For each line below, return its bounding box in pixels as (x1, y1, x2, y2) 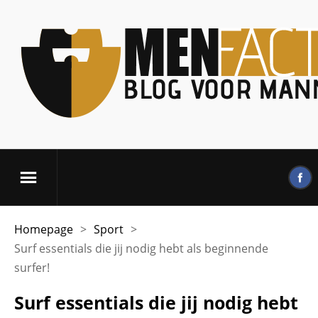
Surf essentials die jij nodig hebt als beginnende (14, 241, 268, 256)
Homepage (14, 221, 73, 237)
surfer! (14, 260, 50, 275)
